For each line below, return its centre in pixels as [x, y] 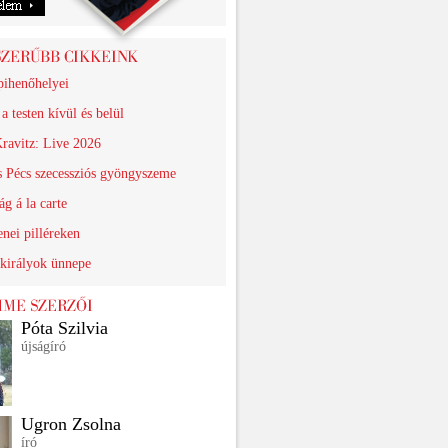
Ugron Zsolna [71, 424]
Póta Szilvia [64, 328]
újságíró [43, 346]
